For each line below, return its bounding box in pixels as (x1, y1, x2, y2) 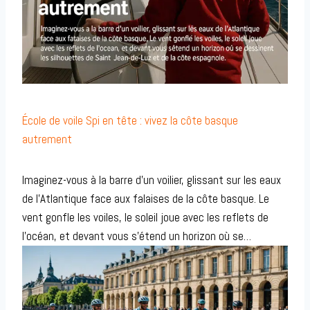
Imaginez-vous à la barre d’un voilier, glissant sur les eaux (22, 172, 281, 188)
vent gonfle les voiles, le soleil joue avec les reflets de (22, 210, 268, 226)
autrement (22, 131, 72, 147)
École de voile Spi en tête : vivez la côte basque (22, 113, 238, 129)
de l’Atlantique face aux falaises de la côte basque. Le (22, 191, 269, 207)
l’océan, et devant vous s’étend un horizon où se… (22, 228, 251, 244)
